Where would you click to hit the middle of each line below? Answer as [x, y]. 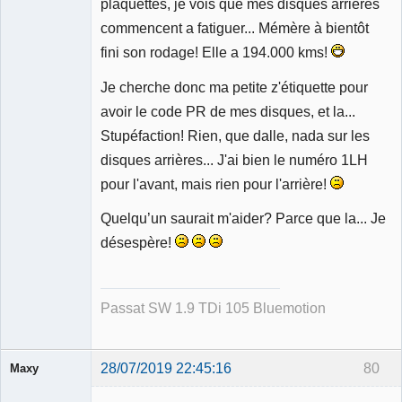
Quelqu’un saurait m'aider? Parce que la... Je [243, 218]
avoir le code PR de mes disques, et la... [228, 111]
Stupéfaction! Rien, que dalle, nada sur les [235, 135]
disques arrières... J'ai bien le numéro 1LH [234, 159]
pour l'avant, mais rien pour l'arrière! [215, 184]
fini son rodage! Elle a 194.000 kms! [216, 52]
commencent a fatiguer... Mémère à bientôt [235, 28]
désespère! [138, 243]
